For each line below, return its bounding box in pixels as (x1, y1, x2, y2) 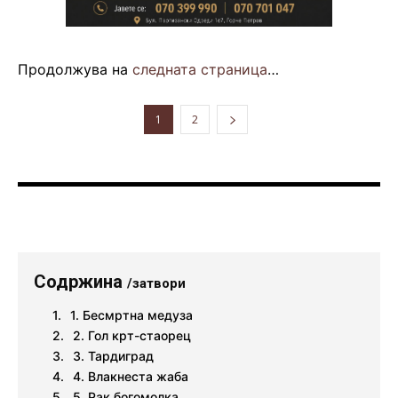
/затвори (127, 275, 186, 292)
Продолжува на (18, 60, 132, 79)
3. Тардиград (73, 348, 154, 364)
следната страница (132, 60, 267, 79)
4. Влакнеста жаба (73, 369, 188, 385)
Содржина (34, 271, 127, 293)
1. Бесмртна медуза (70, 307, 193, 323)
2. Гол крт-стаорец (73, 328, 191, 344)
